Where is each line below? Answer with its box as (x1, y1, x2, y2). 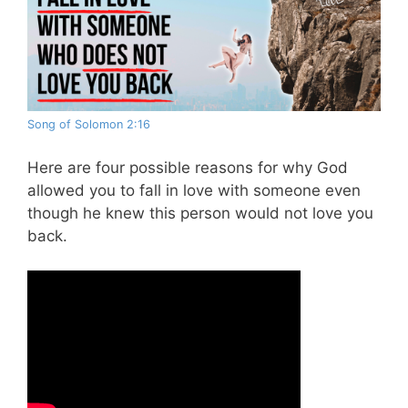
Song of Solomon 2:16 (27, 117, 150, 132)
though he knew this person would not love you (27, 203, 373, 222)
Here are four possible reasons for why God (27, 158, 348, 177)
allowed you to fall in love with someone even (27, 180, 361, 199)
